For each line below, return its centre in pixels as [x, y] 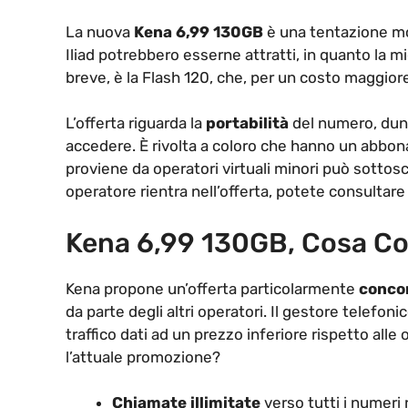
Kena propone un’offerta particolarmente [212, 288]
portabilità [247, 123]
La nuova [100, 31]
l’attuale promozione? [143, 357]
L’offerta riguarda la [136, 123]
